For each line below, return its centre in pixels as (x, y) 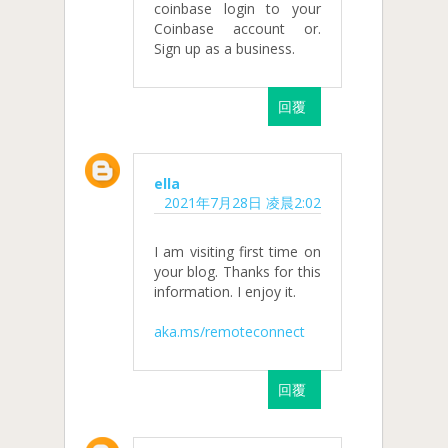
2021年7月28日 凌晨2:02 (242, 203)
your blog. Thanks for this (237, 272)
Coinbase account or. (237, 28)
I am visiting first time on (237, 252)
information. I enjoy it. (225, 292)
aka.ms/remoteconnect (229, 332)
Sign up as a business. (224, 48)
